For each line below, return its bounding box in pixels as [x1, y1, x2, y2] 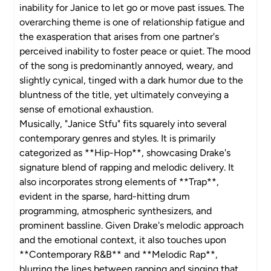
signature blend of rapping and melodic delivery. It [19, 162, 234, 173]
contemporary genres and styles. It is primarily [19, 132, 215, 144]
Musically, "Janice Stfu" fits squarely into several [19, 118, 227, 129]
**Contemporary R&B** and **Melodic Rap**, [19, 249, 218, 260]
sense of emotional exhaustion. [19, 103, 153, 115]
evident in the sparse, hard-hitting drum [19, 191, 190, 202]
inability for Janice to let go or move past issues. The [19, 2, 244, 13]
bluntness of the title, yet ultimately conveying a [19, 89, 229, 100]
